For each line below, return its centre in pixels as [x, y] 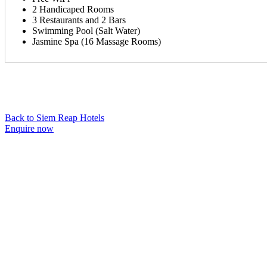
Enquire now [29, 128]
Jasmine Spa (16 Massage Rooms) [97, 41]
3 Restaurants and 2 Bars [79, 20]
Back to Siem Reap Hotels [55, 117]
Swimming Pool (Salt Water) [86, 30]
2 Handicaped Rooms [73, 9]
